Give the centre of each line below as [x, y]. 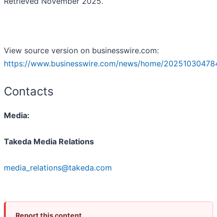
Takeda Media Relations [49, 142]
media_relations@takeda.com [58, 168]
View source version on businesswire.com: [81, 51]
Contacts [29, 92]
